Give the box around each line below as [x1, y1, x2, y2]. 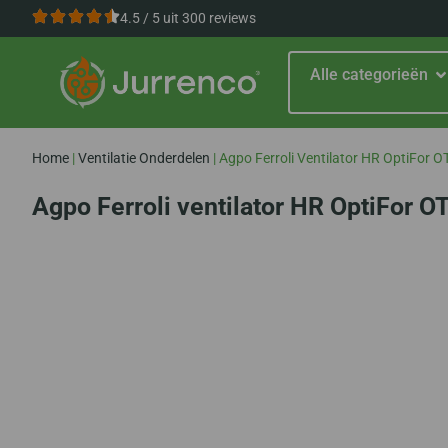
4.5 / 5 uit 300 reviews [120, 10, 256, 26]
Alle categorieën [310, 65, 428, 85]
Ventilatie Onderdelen [78, 149, 210, 166]
